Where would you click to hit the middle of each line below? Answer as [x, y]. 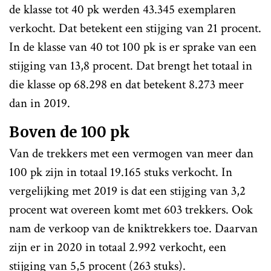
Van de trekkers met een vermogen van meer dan [131, 153]
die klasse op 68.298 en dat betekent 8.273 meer [126, 84]
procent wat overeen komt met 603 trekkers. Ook [131, 210]
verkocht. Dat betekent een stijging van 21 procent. [135, 28]
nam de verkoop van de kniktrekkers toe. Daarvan [133, 228]
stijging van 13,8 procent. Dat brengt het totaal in [131, 66]
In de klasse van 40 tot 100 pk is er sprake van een [133, 47]
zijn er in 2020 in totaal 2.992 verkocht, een [118, 247]
